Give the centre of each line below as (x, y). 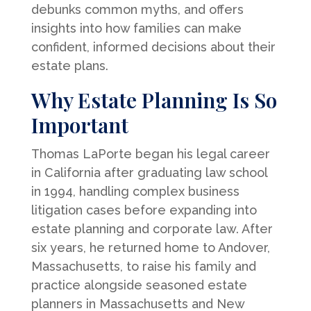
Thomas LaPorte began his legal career (150, 153)
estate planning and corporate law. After (152, 228)
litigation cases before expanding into (144, 210)
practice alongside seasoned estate (139, 285)
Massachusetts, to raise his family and (143, 266)
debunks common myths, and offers (137, 9)
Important (79, 125)
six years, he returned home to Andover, (150, 247)
